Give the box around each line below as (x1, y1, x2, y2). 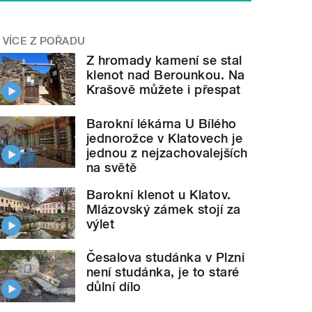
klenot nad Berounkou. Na (86, 68, 245, 83)
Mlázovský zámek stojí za (86, 201, 241, 217)
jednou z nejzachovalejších (86, 145, 248, 160)
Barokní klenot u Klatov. (86, 187, 231, 202)
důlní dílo (86, 279, 141, 295)
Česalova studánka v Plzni (86, 250, 245, 265)
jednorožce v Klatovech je (86, 130, 243, 146)
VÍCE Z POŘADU (2, 34, 86, 47)
